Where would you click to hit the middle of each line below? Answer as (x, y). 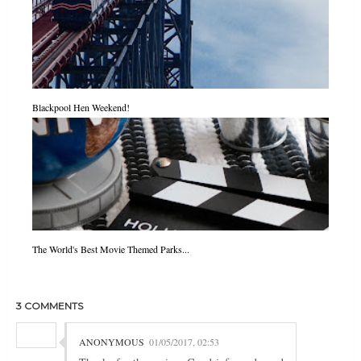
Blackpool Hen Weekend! (81, 108)
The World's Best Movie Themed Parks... (111, 249)
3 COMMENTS (50, 306)
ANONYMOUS (112, 342)
